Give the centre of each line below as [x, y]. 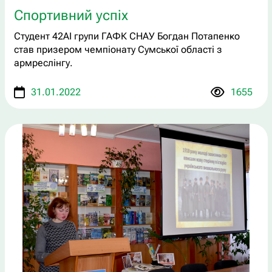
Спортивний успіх [71, 15]
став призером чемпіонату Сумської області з [118, 49]
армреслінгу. [43, 63]
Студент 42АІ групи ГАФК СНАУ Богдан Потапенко [127, 36]
